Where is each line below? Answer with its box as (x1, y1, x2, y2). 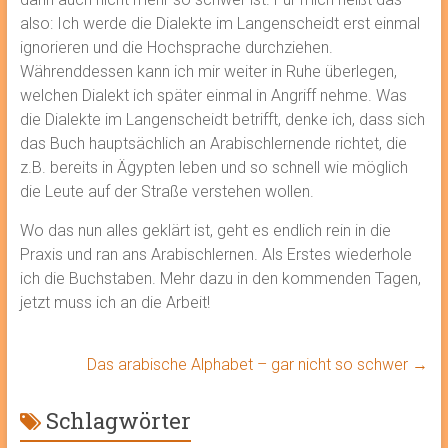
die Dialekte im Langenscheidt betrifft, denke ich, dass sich (19, 109, 425, 129)
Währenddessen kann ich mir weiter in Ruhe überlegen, (19, 61, 397, 81)
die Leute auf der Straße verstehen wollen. (19, 181, 314, 201)
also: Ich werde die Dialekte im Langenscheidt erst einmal (19, 13, 420, 33)
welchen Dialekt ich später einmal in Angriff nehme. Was (19, 85, 407, 105)
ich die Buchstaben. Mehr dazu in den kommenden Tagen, (19, 268, 421, 288)
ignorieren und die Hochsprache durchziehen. (19, 37, 333, 57)
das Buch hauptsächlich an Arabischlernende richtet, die (19, 133, 407, 153)
